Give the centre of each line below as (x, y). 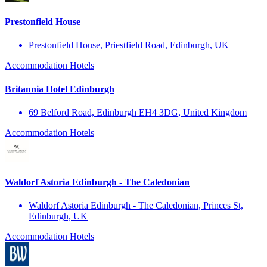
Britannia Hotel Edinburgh (60, 89)
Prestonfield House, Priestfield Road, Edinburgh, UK (129, 45)
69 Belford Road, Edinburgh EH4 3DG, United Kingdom (138, 112)
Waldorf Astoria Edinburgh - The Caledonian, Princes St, (136, 206)
